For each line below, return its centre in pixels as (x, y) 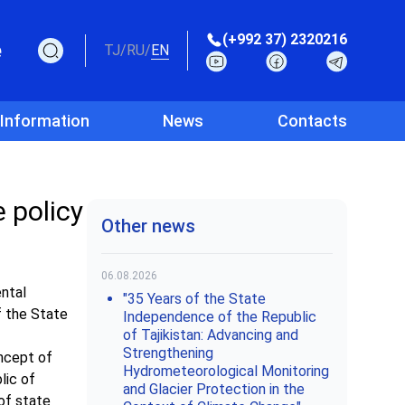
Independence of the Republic (220, 317)
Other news (148, 226)
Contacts (312, 121)
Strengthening (168, 353)
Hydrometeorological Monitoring (226, 371)
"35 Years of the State (194, 299)
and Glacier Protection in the (214, 389)
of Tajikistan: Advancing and (211, 335)
